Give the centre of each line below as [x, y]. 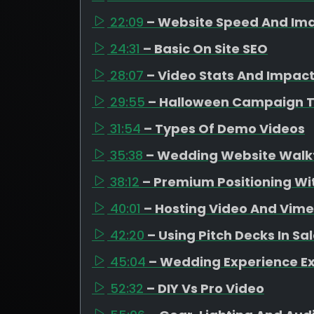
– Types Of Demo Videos [224, 129]
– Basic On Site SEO [205, 49]
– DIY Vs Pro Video [205, 288]
